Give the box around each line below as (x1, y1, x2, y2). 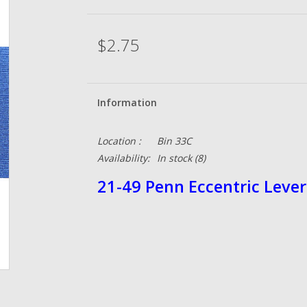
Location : (97, 134, 141, 147)
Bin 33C (156, 134, 192, 147)
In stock (156, 151, 192, 164)
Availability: (97, 151, 150, 164)
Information (97, 96, 157, 109)
